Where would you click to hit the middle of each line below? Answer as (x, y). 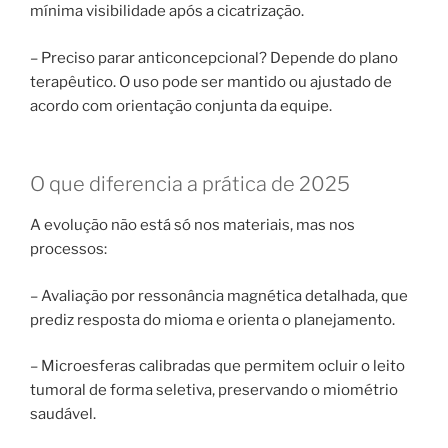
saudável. (63, 414)
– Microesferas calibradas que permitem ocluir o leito (217, 366)
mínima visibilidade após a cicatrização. (167, 11)
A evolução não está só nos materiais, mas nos (192, 225)
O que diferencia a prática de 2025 (190, 184)
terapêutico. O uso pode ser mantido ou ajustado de (211, 81)
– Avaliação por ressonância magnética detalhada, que (219, 295)
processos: (68, 249)
